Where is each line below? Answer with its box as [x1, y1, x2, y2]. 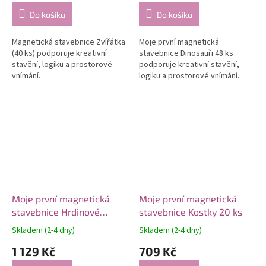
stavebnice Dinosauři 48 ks [139, 47, 233, 60]
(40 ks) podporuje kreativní [12, 47, 107, 60]
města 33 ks [12, 219, 64, 231]
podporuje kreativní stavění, [139, 59, 239, 71]
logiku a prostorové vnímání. [139, 70, 239, 83]
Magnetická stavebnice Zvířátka [12, 36, 125, 49]
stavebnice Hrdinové [12, 206, 100, 218]
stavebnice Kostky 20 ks [139, 206, 242, 218]
